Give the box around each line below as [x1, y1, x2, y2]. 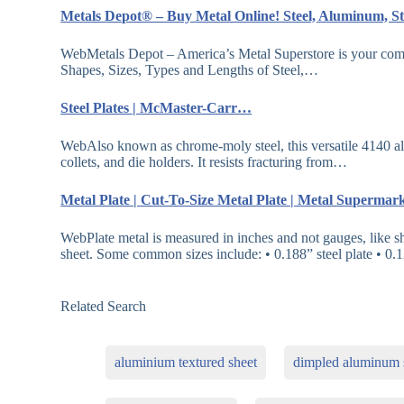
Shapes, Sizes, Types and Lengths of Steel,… [60, 62, 319, 78]
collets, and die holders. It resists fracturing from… [60, 154, 348, 170]
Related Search [60, 298, 147, 315]
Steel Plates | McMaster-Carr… [60, 100, 252, 116]
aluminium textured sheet [115, 354, 258, 371]
